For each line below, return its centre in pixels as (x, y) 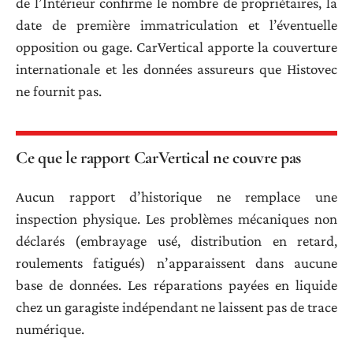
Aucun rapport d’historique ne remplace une (176, 197)
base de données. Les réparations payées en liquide (176, 285)
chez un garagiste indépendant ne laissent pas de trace (176, 307)
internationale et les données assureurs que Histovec (176, 69)
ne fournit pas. (59, 91)
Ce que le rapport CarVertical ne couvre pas (159, 157)
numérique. (50, 329)
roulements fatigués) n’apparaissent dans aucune (176, 263)
